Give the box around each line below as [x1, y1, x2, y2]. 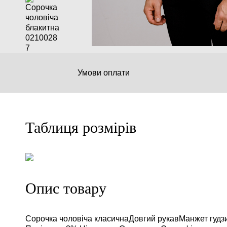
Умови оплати [77, 68, 130, 78]
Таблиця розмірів [25, 119, 136, 137]
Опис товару [25, 180, 106, 198]
